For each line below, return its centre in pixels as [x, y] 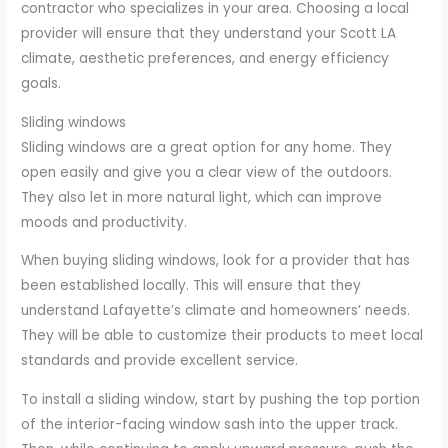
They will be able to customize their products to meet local [222, 336]
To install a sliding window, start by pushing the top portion [221, 400]
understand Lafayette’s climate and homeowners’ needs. [216, 311]
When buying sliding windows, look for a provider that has [216, 261]
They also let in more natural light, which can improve [202, 197]
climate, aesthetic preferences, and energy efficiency [205, 58]
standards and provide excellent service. [160, 361]
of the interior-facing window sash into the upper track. [210, 425]
